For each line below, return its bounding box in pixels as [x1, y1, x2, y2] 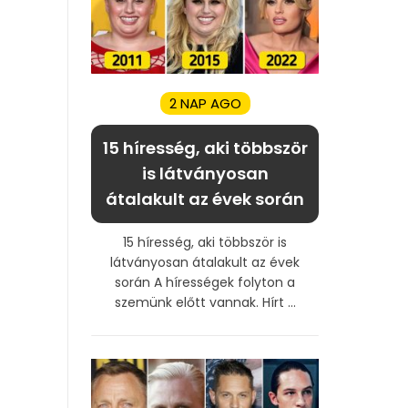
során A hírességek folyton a [115, 272, 295, 291]
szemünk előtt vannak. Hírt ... [114, 292, 296, 311]
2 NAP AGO [168, 93, 241, 113]
